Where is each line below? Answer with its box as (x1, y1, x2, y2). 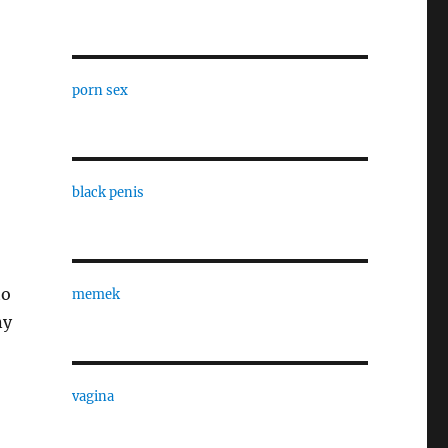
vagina (71, 388, 114, 405)
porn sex (71, 82, 128, 99)
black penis (71, 184, 144, 201)
